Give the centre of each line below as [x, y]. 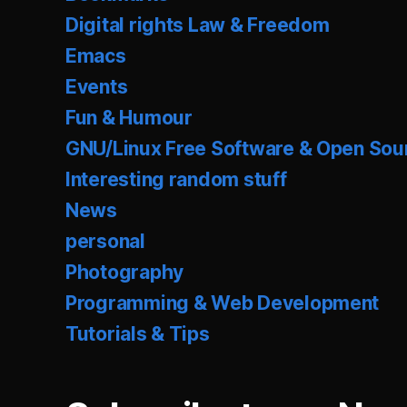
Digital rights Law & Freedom [198, 25]
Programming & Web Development [223, 303]
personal [105, 242]
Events [97, 87]
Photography [125, 273]
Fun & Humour [129, 118]
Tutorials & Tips [138, 334]
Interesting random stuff [176, 180]
